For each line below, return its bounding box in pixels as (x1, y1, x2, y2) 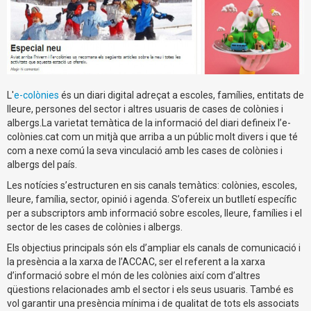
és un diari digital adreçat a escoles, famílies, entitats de (59, 89, 304, 101)
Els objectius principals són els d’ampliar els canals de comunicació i (7, 242, 301, 253)
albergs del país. (7, 158, 77, 170)
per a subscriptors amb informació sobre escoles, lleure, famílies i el (7, 207, 302, 219)
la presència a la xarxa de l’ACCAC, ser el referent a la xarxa (7, 255, 265, 267)
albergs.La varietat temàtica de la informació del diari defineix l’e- (7, 117, 291, 128)
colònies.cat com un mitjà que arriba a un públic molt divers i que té (7, 131, 298, 142)
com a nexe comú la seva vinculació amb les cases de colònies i (7, 144, 283, 156)
